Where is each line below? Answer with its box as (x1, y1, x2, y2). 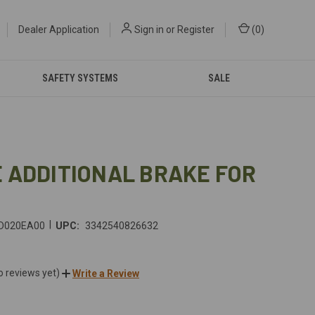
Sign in (134, 24, 164, 35)
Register (177, 24, 214, 35)
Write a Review (72, 267, 139, 279)
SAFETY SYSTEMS (42, 72, 118, 84)
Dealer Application (18, 24, 99, 35)
